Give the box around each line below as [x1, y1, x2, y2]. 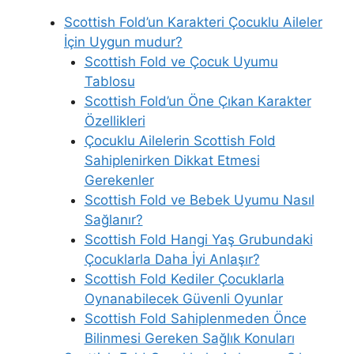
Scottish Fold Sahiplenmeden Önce [84, 310, 307, 326]
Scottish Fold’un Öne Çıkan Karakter [84, 92, 311, 109]
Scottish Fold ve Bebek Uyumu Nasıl [84, 191, 314, 208]
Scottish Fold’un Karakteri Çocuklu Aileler [64, 13, 322, 30]
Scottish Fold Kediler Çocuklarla [84, 270, 284, 287]
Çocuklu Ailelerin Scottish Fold [84, 132, 276, 149]
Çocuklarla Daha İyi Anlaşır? [84, 250, 260, 267]
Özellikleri [84, 112, 145, 129]
